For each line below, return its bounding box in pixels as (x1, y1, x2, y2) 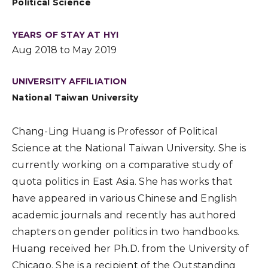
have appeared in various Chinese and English (12, 193, 237, 204)
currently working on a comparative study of (12, 159, 233, 170)
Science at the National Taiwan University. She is (12, 142, 246, 154)
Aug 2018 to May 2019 (12, 44, 117, 56)
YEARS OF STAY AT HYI (12, 29, 118, 40)
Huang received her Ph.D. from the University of (12, 243, 249, 254)
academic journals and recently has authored (12, 209, 236, 221)
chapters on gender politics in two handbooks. (12, 226, 240, 237)
